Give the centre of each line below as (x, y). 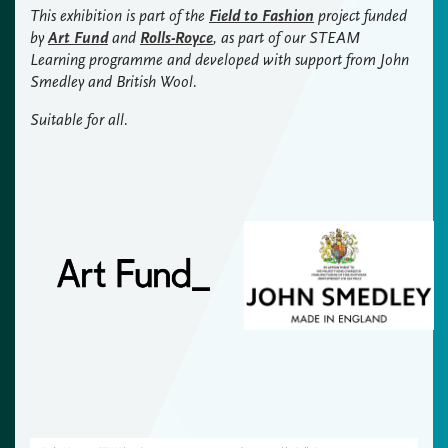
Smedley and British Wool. (113, 81)
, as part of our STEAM (286, 37)
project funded (360, 15)
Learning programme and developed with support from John (219, 59)
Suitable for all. (79, 119)
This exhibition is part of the (119, 15)
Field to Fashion (261, 15)
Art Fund (78, 37)
